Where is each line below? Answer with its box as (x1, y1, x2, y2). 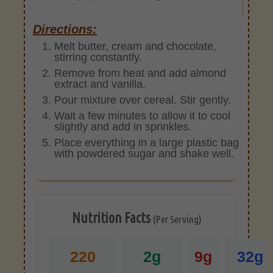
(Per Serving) (152, 213, 202, 225)
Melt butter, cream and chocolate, (54, 40, 217, 52)
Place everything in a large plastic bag (54, 136, 239, 149)
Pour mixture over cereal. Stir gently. (54, 93, 232, 106)
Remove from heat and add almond (54, 66, 227, 79)
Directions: (33, 22, 97, 36)
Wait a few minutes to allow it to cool (54, 109, 231, 122)
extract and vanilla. (54, 77, 146, 90)
